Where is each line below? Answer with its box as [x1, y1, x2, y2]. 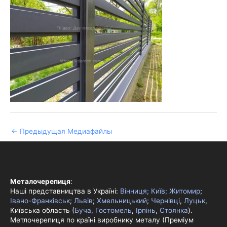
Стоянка [160, 206, 188, 215]
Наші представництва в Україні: [10, 187, 120, 196]
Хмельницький [97, 197, 147, 205]
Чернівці [151, 197, 180, 205]
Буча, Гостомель [74, 206, 132, 215]
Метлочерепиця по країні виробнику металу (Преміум [10, 216, 194, 224]
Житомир [169, 187, 200, 196]
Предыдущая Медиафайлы [18, 127, 112, 136]
